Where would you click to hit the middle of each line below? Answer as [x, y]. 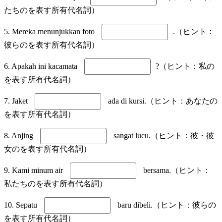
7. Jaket [17, 101]
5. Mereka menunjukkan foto [50, 31]
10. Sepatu [22, 205]
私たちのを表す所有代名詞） [55, 183]
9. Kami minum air [34, 170]
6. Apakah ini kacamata [42, 66]
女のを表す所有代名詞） [48, 149]
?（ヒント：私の [185, 66]
